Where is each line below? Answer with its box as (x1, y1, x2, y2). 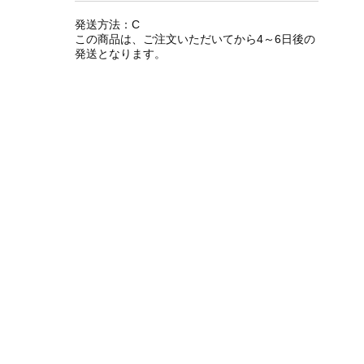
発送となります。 (75, 47, 166, 61)
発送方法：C (75, 18, 140, 32)
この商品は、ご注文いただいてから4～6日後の (75, 32, 315, 46)
